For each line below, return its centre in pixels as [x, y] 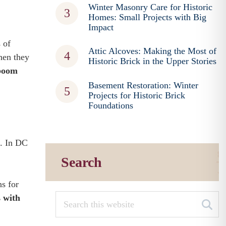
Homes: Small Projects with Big [148, 17]
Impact [101, 27]
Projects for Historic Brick [137, 95]
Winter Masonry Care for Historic [151, 7]
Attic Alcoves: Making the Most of [153, 51]
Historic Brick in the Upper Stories [153, 61]
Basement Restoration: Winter [144, 85]
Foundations [111, 105]
